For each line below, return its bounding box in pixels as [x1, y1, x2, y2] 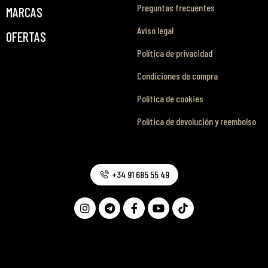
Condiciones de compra [137, 69, 218, 81]
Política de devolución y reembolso [137, 115, 256, 127]
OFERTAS [6, 28, 46, 44]
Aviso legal [137, 24, 173, 36]
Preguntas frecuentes [137, 1, 215, 13]
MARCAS [6, 4, 42, 20]
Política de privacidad [137, 47, 212, 59]
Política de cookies [137, 92, 203, 104]
